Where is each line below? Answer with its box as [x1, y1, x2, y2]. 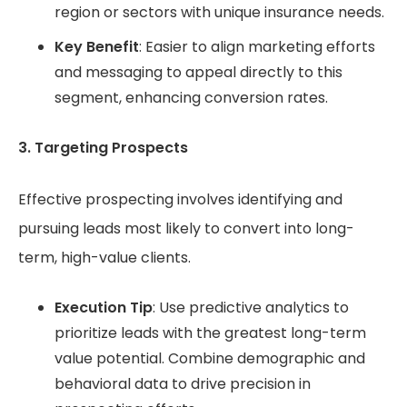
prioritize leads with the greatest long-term [55, 323, 366, 344]
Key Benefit [55, 36, 139, 58]
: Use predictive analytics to [153, 297, 349, 319]
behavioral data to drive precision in [55, 373, 311, 395]
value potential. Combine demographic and [55, 348, 365, 370]
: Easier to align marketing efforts [139, 36, 375, 58]
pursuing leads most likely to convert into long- [18, 218, 354, 240]
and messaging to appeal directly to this [55, 62, 342, 84]
